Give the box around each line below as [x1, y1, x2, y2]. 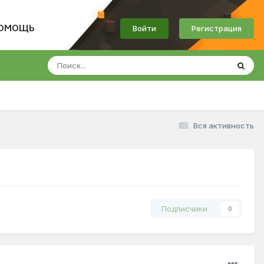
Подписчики [161, 204, 207, 214]
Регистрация [192, 24, 242, 33]
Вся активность [193, 120, 254, 130]
